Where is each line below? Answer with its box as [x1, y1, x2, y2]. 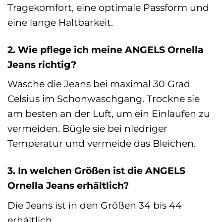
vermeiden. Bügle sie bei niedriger [7, 122, 167, 135]
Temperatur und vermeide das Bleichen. [7, 137, 196, 150]
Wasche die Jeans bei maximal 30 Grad [7, 78, 190, 90]
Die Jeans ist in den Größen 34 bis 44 [7, 199, 182, 212]
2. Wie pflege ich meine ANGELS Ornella [7, 43, 204, 55]
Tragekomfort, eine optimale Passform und [7, 1, 209, 13]
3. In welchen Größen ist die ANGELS [7, 165, 185, 177]
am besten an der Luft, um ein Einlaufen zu [7, 108, 210, 120]
